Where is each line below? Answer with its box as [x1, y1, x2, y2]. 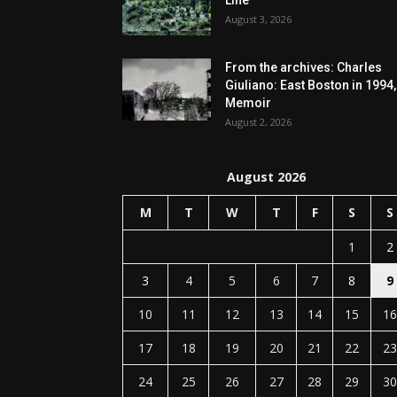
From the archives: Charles [225, 60, 382, 75]
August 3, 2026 [225, 12, 292, 27]
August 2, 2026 [225, 115, 292, 129]
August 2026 [226, 168, 306, 186]
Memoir [225, 96, 271, 111]
